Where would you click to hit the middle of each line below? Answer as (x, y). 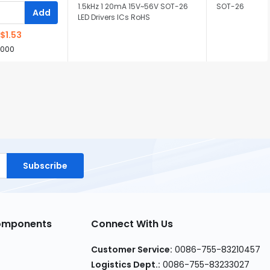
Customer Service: (132, 250)
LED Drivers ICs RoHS (114, 17)
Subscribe (45, 165)
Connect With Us (132, 224)
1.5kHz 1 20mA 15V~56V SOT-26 (133, 6)
